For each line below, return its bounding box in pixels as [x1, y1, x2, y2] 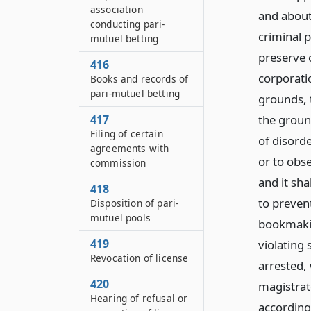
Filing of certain [90, 127, 163, 140]
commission [90, 156, 146, 169]
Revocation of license [90, 251, 189, 264]
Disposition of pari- [90, 196, 179, 210]
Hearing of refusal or [90, 292, 188, 305]
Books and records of [90, 72, 189, 85]
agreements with [90, 142, 169, 155]
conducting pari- [90, 17, 165, 31]
